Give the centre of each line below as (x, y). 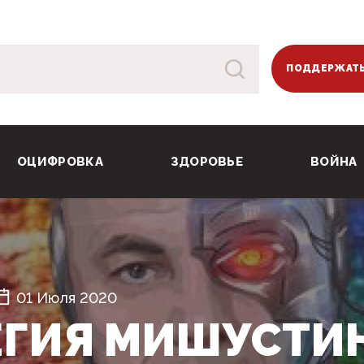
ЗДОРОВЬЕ (207, 162)
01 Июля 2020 (66, 298)
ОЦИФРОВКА (60, 162)
